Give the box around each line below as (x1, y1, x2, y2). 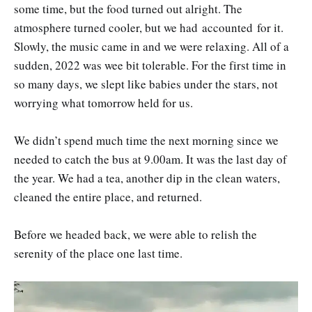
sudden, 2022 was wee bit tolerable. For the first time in (14, 56, 286, 73)
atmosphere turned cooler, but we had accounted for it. (14, 19, 283, 36)
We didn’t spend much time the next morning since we (14, 132, 279, 148)
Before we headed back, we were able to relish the (14, 226, 257, 243)
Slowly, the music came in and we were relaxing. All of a (14, 38, 289, 54)
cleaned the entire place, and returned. (14, 188, 202, 205)
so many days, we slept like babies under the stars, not (14, 75, 278, 92)
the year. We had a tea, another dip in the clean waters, (14, 169, 280, 186)
